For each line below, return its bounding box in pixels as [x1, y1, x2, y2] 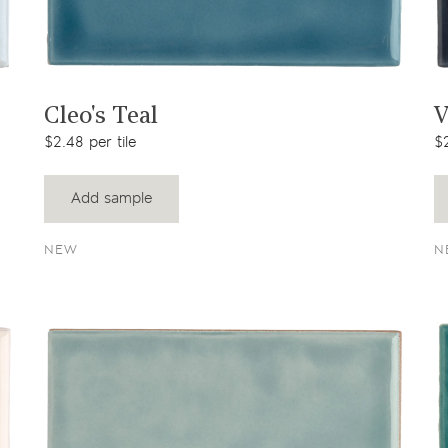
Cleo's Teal [44, 104, 158, 129]
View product [165, 84, 283, 110]
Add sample [71, 188, 152, 210]
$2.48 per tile [44, 131, 136, 153]
